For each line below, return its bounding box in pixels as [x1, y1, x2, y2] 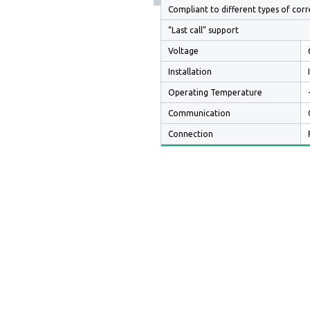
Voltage [168, 46, 199, 55]
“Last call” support [168, 25, 239, 35]
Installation [168, 66, 212, 76]
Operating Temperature [168, 87, 262, 97]
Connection [168, 129, 213, 138]
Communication [168, 108, 230, 118]
